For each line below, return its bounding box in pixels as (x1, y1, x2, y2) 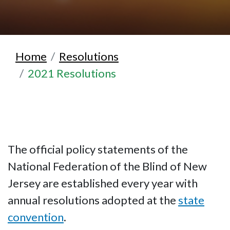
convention (8, 210, 64, 224)
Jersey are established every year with (8, 176, 198, 190)
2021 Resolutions (28, 66, 116, 81)
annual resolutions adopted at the (8, 193, 178, 207)
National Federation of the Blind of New (8, 159, 207, 174)
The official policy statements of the (8, 142, 188, 157)
